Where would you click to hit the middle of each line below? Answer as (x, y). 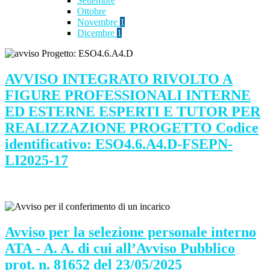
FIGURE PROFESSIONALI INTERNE (128, 96)
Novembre (99, 22)
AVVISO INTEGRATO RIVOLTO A (119, 79)
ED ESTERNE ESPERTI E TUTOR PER (133, 112)
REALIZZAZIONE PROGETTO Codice (132, 128)
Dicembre (97, 33)
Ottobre (92, 11)
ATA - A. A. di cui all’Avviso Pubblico (120, 248)
